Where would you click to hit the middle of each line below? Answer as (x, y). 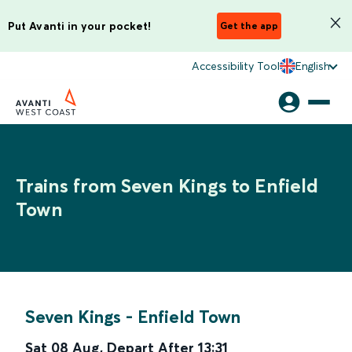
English (312, 66)
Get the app (249, 26)
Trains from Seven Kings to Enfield (167, 186)
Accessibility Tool (236, 66)
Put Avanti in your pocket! (80, 26)
